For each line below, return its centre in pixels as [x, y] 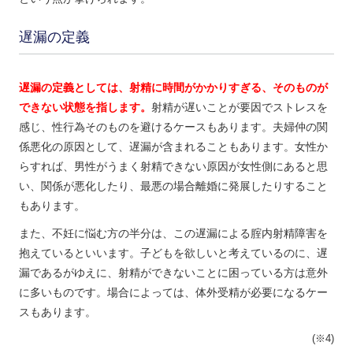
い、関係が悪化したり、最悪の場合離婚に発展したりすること [173, 186]
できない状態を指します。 [85, 107]
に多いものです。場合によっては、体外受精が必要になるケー [173, 292]
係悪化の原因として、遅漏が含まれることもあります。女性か [173, 146]
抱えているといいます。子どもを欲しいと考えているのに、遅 [173, 253]
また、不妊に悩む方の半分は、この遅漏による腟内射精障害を [173, 233]
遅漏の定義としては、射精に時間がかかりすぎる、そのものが [173, 87]
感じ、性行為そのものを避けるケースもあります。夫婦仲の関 [173, 126]
